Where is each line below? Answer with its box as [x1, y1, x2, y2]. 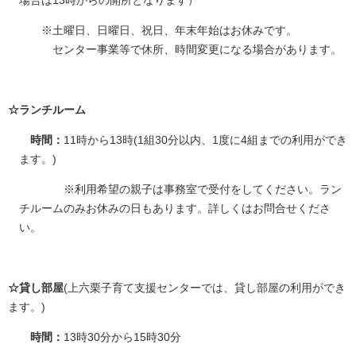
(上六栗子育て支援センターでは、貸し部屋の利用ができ [64, 281, 346, 294]
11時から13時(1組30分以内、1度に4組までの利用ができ [64, 133, 347, 146]
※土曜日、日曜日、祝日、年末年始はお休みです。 [41, 23, 297, 37]
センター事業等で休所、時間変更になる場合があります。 [41, 42, 342, 56]
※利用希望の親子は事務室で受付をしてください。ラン [19, 182, 342, 195]
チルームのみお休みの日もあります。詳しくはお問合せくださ [19, 201, 331, 215]
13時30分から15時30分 [64, 330, 181, 343]
